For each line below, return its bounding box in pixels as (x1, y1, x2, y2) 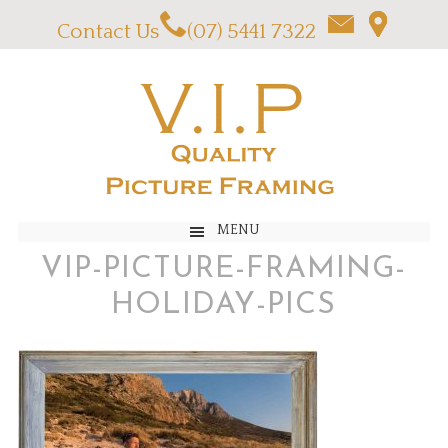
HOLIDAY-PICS (111, 290, 337, 321)
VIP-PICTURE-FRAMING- (41, 254, 407, 285)
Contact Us (56, 20, 159, 43)
